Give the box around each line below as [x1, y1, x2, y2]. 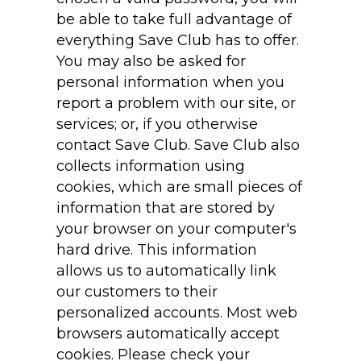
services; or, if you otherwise [56, 115, 259, 133]
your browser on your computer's [56, 220, 297, 238]
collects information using [56, 157, 246, 175]
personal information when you [56, 73, 285, 91]
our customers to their [56, 283, 218, 301]
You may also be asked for [56, 52, 247, 70]
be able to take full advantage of [56, 10, 293, 28]
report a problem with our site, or [56, 94, 297, 112]
